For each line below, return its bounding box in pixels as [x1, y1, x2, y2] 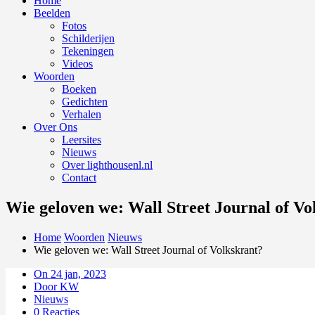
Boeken [62, 83, 96, 95]
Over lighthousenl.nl [62, 159, 153, 171]
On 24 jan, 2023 [34, 267, 106, 280]
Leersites [62, 134, 101, 146]
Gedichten [62, 96, 108, 108]
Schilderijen [62, 32, 115, 44]
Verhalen [62, 108, 101, 120]
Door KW [34, 280, 79, 292]
